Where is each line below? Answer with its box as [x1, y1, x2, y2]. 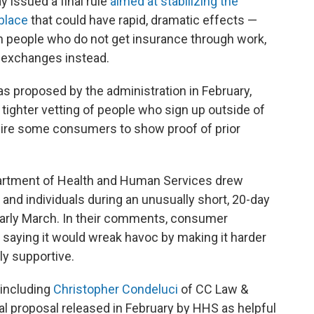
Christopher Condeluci [53, 281, 178, 296]
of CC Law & [178, 281, 248, 296]
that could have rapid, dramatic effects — [28, 12, 257, 27]
